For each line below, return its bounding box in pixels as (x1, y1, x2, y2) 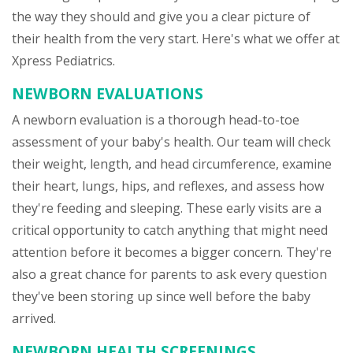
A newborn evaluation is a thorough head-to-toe (12, 111, 299, 128)
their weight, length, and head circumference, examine (12, 155, 332, 173)
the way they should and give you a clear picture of (12, 8, 310, 25)
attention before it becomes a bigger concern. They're (12, 243, 332, 261)
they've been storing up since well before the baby (12, 288, 310, 305)
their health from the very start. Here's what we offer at (12, 30, 340, 47)
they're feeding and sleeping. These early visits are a (12, 199, 321, 217)
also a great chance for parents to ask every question (12, 266, 327, 283)
